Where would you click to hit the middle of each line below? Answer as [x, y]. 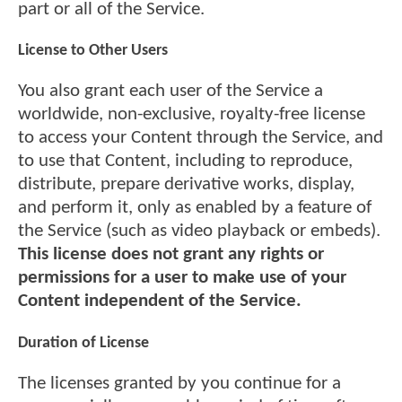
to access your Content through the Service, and [201, 138]
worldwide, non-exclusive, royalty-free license [192, 115]
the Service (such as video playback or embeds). [199, 232]
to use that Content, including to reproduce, [185, 162]
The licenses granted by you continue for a [179, 384]
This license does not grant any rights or [171, 255]
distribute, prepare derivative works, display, [186, 185]
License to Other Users [93, 51]
